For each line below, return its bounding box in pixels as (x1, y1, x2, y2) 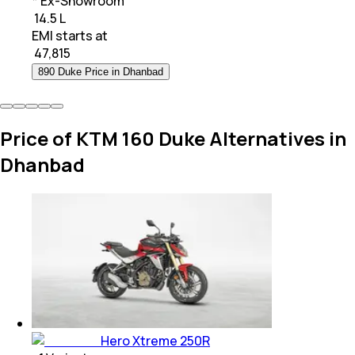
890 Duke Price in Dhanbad (38, 65, 163, 78)
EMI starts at (32, 26, 108, 44)
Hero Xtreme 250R (101, 332, 210, 350)
